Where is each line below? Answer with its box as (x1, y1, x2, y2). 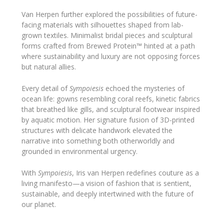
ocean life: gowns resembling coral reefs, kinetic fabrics (21, 94, 200, 104)
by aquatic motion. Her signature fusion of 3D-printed (21, 115, 194, 125)
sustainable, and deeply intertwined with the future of (21, 189, 193, 199)
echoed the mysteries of (103, 83, 184, 93)
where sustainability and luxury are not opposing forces (21, 51, 200, 61)
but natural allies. (21, 61, 76, 71)
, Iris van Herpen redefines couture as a (71, 168, 199, 178)
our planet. (21, 199, 56, 209)
